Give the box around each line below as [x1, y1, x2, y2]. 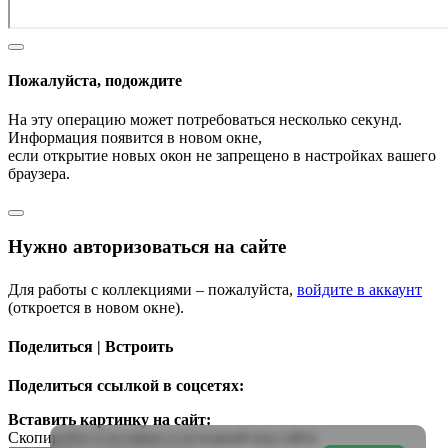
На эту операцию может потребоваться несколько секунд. [8, 111, 402, 129]
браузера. [8, 165, 70, 183]
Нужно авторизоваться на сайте [8, 235, 286, 257]
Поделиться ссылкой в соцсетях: [8, 377, 244, 395]
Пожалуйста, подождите [8, 71, 182, 89]
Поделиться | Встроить [8, 338, 173, 356]
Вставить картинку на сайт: [8, 411, 211, 429]
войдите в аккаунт [297, 280, 422, 298]
